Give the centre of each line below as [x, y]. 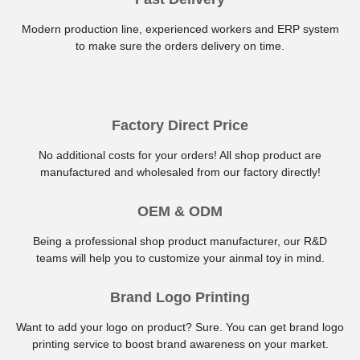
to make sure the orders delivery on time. [180, 45]
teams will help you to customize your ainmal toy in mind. [180, 258]
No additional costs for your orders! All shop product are [180, 155]
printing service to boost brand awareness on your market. [180, 344]
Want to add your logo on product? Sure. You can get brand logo [180, 327]
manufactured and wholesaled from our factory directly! [180, 172]
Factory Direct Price [180, 125]
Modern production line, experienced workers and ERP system [180, 29]
